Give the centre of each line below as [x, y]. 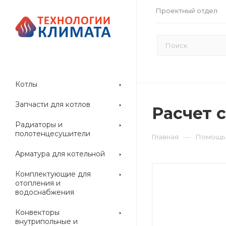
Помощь [210, 137]
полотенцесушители [53, 134]
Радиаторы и [39, 125]
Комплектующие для [53, 174]
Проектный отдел [187, 11]
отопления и [38, 183]
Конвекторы [37, 212]
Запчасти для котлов [53, 104]
